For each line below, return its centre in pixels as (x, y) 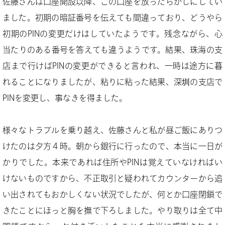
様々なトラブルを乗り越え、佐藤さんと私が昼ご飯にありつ (113, 130)
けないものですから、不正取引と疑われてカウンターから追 (113, 178)
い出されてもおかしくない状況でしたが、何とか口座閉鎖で (113, 194)
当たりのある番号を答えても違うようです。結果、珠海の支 (113, 50)
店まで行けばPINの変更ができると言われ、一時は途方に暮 (113, 66)
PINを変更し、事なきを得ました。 (65, 98)
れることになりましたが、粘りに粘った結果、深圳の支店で (113, 82)
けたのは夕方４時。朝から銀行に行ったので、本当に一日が (113, 146)
